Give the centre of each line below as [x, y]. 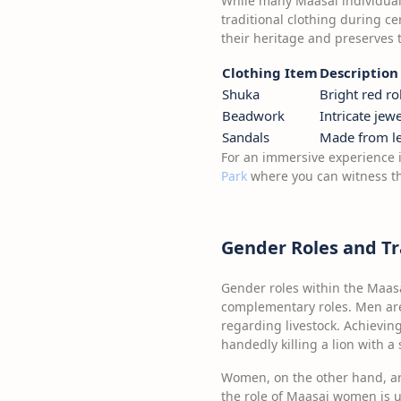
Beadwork [253, 115]
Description [359, 73]
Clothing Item [270, 73]
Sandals [246, 137]
